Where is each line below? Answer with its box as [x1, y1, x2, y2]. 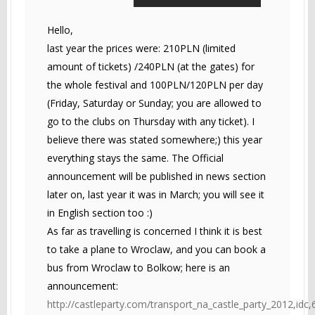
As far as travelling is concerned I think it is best [47, 224, 262, 238]
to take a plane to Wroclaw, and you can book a [47, 242, 266, 256]
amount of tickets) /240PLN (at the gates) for [47, 59, 255, 73]
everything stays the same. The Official [47, 150, 224, 165]
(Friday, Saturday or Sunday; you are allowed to [47, 96, 262, 110]
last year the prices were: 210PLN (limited [47, 41, 236, 55]
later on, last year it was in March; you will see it [47, 187, 264, 201]
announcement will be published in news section [47, 169, 266, 183]
